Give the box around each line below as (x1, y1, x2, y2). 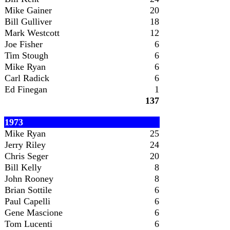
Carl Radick (5, 73, 49, 83)
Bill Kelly (5, 162, 42, 172)
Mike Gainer (5, 5, 52, 15)
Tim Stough (5, 50, 48, 61)
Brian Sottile (5, 185, 52, 195)
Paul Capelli (5, 196, 50, 206)
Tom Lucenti (5, 219, 52, 229)
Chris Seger (5, 151, 48, 161)
